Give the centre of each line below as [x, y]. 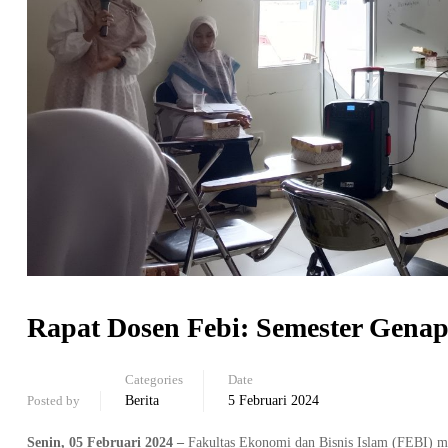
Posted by [53, 400]
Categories [154, 379]
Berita [142, 400]
